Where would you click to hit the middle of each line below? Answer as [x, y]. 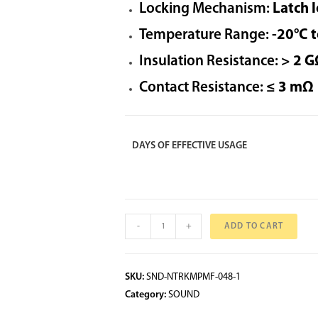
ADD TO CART [254, 226]
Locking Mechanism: [204, 9]
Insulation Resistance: [209, 61]
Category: [147, 295]
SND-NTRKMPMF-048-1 [193, 277]
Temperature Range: [204, 35]
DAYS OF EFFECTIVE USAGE [190, 146]
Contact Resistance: [201, 88]
